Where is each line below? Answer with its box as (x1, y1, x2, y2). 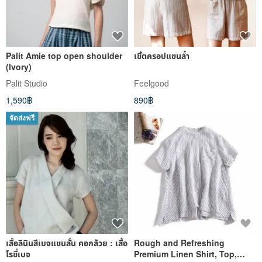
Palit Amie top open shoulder (6, 50, 122, 62)
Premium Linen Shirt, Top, (134, 248, 237, 260)
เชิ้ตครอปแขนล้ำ (134, 50, 189, 62)
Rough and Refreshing (134, 237, 225, 249)
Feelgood (134, 77, 169, 89)
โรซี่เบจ (6, 248, 30, 260)
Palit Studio (6, 77, 47, 89)
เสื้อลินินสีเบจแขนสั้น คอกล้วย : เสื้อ (6, 237, 127, 249)
